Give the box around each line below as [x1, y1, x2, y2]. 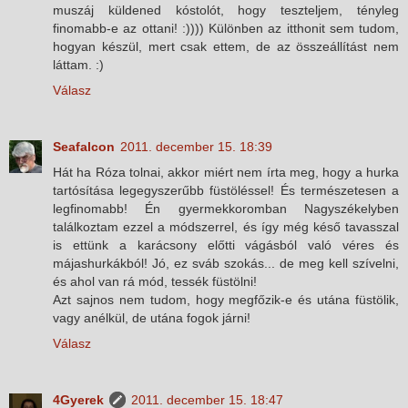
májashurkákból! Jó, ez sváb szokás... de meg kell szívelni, [53, 255, 399, 270]
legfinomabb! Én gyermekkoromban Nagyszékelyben [53, 200, 399, 216]
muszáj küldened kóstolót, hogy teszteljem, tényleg [53, 2, 399, 17]
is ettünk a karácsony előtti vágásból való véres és [53, 237, 399, 252]
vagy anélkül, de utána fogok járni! [53, 310, 250, 325]
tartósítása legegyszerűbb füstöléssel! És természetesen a [53, 182, 399, 198]
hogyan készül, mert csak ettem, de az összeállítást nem [53, 38, 399, 54]
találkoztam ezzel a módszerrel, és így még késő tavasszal [53, 219, 399, 234]
